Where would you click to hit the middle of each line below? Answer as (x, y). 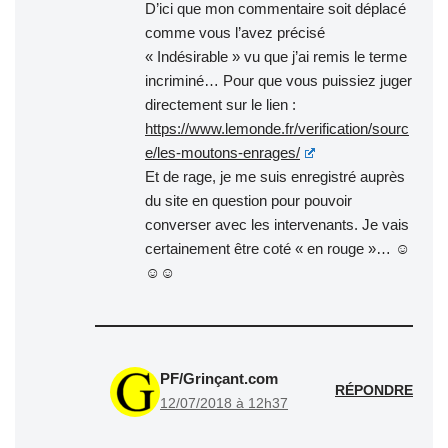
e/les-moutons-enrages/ (222, 152)
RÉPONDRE (374, 391)
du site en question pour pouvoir (248, 200)
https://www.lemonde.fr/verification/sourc (277, 128)
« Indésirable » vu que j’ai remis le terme (276, 56)
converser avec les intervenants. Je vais (277, 224)
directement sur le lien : (220, 104)
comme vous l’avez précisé (235, 32)
